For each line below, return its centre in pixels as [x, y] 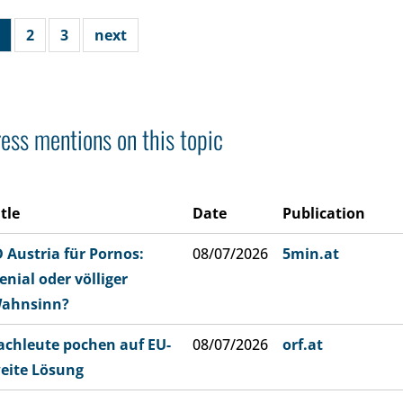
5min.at [311, 254]
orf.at [303, 345]
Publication [324, 213]
